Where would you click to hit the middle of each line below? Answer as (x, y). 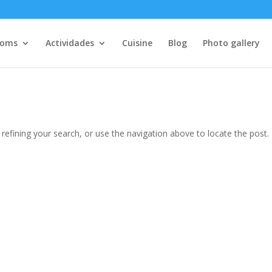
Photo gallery (232, 43)
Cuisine (138, 43)
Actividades (70, 43)
